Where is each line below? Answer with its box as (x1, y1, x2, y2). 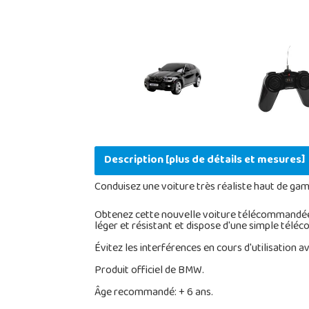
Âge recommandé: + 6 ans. (94, 281, 213, 304)
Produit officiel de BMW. (94, 259, 204, 282)
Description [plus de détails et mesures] (103, 149, 305, 172)
